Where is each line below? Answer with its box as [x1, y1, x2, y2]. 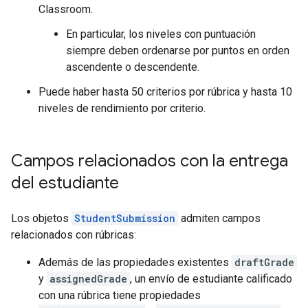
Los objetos [11, 212, 71, 225]
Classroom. [38, 3, 93, 16]
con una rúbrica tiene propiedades [38, 289, 201, 302]
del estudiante [11, 173, 119, 193]
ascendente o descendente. [66, 60, 199, 74]
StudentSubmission [74, 212, 175, 225]
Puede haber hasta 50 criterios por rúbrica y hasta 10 [38, 85, 292, 98]
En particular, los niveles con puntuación [66, 27, 256, 41]
